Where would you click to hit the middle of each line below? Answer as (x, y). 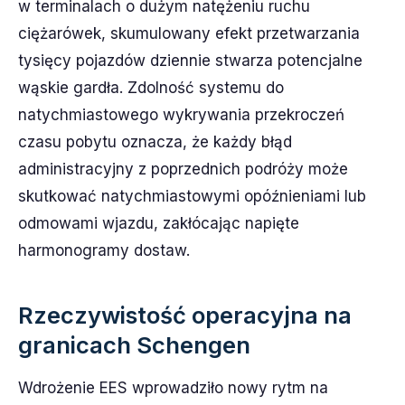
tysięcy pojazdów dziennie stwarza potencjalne (190, 61)
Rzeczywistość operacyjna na (185, 315)
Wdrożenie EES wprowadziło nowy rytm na (173, 388)
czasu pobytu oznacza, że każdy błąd (155, 142)
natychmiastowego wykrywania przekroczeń (181, 115)
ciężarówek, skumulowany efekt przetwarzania (189, 33)
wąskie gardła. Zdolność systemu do (151, 88)
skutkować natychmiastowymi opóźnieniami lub (192, 196)
